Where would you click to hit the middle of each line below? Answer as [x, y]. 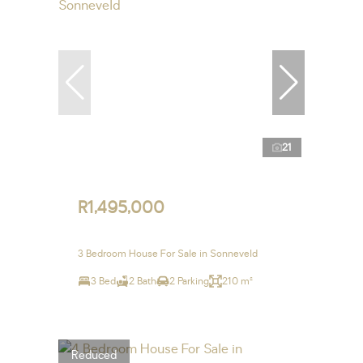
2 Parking [189, 282]
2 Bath [143, 282]
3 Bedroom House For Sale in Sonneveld [168, 254]
